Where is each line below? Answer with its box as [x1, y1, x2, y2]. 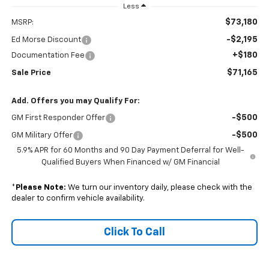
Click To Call [104, 227, 165, 238]
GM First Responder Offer [11, 114, 105, 122]
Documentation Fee [11, 52, 85, 60]
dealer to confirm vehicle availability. [11, 195, 145, 203]
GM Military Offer [11, 131, 73, 140]
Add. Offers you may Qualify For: [11, 97, 140, 106]
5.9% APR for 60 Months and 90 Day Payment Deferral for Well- [16, 147, 244, 155]
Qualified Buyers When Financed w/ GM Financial [41, 159, 220, 167]
